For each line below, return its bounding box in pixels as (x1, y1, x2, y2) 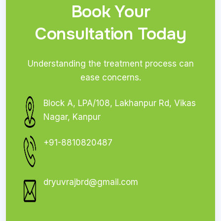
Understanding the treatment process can (27, 59, 194, 69)
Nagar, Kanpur (43, 112, 101, 122)
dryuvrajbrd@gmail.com (43, 177, 138, 187)
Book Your (71, 1, 150, 23)
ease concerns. (80, 73, 141, 83)
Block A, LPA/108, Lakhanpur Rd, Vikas (43, 98, 196, 109)
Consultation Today (35, 23, 186, 45)
